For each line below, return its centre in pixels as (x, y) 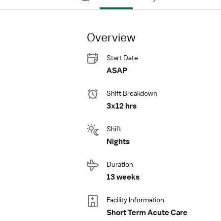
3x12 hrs (122, 106)
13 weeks (123, 177)
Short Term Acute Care (147, 213)
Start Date (122, 58)
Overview (111, 37)
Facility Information (135, 200)
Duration (120, 164)
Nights (118, 142)
